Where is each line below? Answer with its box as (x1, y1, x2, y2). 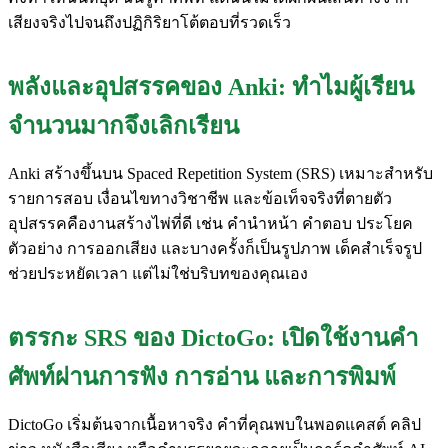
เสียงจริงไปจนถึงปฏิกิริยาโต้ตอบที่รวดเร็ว (8, 13, 291, 31)
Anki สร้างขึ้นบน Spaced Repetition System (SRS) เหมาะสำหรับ (8, 164, 433, 182)
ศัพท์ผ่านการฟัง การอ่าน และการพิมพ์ (8, 363, 396, 390)
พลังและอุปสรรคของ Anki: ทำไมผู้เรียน (8, 73, 414, 100)
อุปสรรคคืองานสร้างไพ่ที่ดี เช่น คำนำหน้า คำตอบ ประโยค (8, 214, 413, 232)
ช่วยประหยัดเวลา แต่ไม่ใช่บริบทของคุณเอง (8, 264, 308, 282)
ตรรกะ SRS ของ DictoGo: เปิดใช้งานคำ (8, 324, 418, 351)
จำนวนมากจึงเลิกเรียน (8, 112, 239, 139)
